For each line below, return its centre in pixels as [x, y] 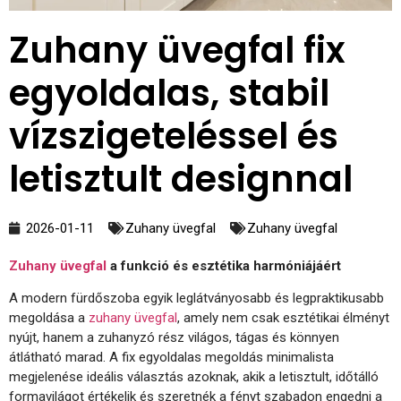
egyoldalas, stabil [169, 93]
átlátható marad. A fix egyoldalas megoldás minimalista [171, 358]
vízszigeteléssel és [174, 136]
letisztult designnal [181, 179]
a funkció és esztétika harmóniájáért [224, 265]
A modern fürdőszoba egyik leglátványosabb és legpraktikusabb [196, 299]
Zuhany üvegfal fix [177, 50]
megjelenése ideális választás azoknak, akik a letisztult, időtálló [194, 377]
